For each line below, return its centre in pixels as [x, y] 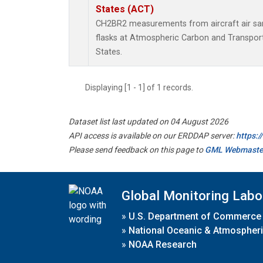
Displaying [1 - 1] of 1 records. [143, 88]
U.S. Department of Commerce [195, 216]
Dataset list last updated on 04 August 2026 [149, 122]
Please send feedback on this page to [137, 150]
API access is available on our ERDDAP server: [152, 136]
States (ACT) [125, 9]
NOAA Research [163, 244]
